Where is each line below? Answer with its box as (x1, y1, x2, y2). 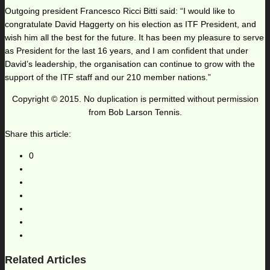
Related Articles (5, 254, 86, 266)
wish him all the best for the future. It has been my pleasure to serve (5, 33, 264, 43)
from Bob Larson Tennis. (88, 107, 182, 118)
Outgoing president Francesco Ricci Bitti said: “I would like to (5, 6, 235, 16)
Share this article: (5, 129, 71, 139)
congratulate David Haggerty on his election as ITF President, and (5, 19, 256, 30)
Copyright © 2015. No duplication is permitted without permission (11, 94, 259, 104)
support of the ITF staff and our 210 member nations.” (5, 72, 211, 83)
